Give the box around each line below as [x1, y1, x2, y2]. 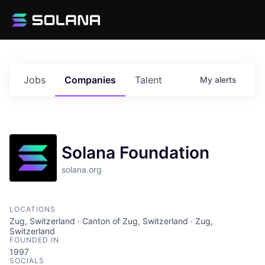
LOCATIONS [9, 205, 56, 214]
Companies [64, 74, 116, 86]
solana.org [62, 164, 102, 175]
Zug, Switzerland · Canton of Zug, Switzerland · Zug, [9, 216, 213, 227]
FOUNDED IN [9, 235, 59, 245]
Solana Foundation [62, 143, 209, 163]
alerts [215, 75, 237, 85]
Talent [135, 74, 162, 86]
